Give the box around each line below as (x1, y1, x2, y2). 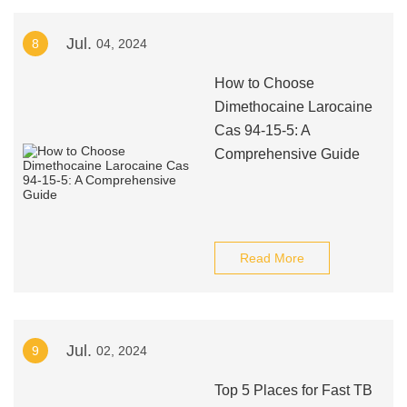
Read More (239, 251, 304, 265)
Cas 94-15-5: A (213, 123, 310, 138)
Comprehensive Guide (213, 146, 360, 162)
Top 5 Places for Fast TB (213, 382, 372, 398)
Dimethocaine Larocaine (213, 99, 372, 114)
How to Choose (213, 75, 314, 91)
